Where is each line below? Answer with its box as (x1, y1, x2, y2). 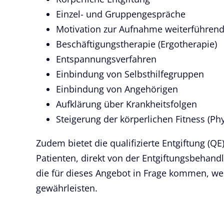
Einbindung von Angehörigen (56, 82, 178, 95)
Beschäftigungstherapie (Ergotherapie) (56, 37, 217, 50)
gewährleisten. (36, 181, 97, 194)
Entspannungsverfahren (56, 52, 156, 65)
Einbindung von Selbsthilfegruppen (56, 67, 204, 80)
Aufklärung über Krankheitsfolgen (56, 97, 197, 110)
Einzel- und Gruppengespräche (56, 7, 185, 20)
